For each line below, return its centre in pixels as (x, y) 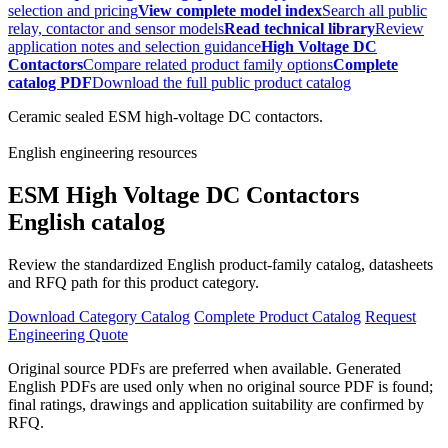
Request (390, 317)
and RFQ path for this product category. (133, 283)
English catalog (86, 222)
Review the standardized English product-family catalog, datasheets (220, 265)
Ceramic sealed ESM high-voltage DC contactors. (165, 117)
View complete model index (230, 11)
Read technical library (299, 29)
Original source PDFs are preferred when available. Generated (204, 369)
